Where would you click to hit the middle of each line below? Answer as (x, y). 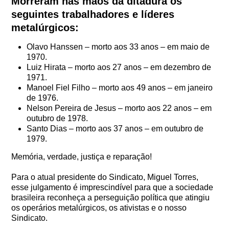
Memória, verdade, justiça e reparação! (82, 157)
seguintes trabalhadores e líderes (93, 14)
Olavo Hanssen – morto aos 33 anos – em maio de (118, 47)
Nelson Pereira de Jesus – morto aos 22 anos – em (119, 108)
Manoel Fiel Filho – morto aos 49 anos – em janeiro (120, 88)
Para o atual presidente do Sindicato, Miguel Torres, (105, 177)
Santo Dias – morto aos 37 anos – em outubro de (115, 129)
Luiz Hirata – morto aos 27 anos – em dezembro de (119, 67)
